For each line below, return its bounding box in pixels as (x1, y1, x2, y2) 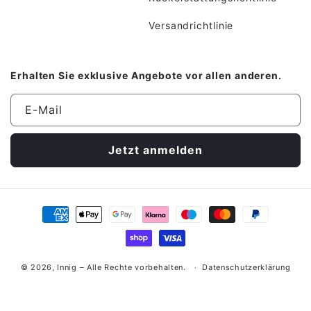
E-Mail (25, 103, 62, 117)
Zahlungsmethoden (24, 201, 129, 215)
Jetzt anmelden (108, 143, 203, 157)
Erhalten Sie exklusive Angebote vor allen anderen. (10, 69, 282, 81)
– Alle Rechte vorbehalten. (79, 262, 186, 272)
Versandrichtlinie (149, 19, 234, 31)
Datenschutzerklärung (202, 262, 291, 272)
